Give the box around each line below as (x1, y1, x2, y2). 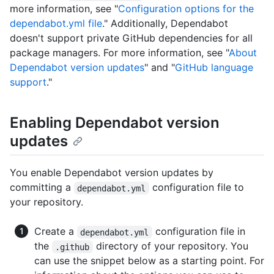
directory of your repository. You (92, 240, 251, 253)
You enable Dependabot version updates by (10, 166, 213, 179)
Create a (34, 225, 77, 238)
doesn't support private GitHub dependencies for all (10, 32, 253, 45)
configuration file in (152, 225, 248, 238)
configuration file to (149, 181, 247, 194)
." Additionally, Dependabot (102, 17, 228, 30)
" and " (144, 61, 175, 74)
